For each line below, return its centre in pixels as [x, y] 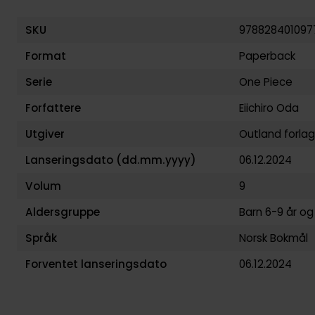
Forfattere [53, 108]
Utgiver [45, 134]
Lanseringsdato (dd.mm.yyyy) [110, 160]
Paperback [267, 56]
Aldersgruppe [62, 212]
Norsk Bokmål [273, 238]
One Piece [265, 82]
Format [45, 56]
